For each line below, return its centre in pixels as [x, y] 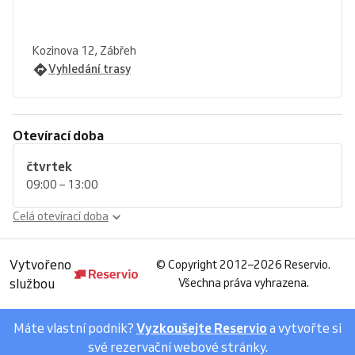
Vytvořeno [40, 265]
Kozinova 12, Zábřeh [84, 51]
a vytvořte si [304, 328]
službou [32, 284]
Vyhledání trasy [90, 69]
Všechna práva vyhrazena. [243, 283]
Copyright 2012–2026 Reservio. [249, 265]
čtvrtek [49, 166]
